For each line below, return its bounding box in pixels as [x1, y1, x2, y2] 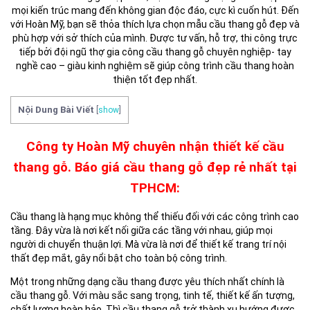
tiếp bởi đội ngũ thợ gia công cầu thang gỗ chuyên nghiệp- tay [19, 46, 291, 57]
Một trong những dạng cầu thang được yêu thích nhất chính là [10, 276, 284, 288]
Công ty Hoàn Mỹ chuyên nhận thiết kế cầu [26, 138, 284, 154]
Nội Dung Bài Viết [18, 104, 94, 115]
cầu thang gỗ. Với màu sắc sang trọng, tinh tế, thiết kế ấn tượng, [10, 290, 295, 302]
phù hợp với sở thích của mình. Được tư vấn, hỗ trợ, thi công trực [12, 32, 298, 44]
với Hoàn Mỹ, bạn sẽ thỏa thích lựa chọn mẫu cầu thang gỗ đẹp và [10, 18, 300, 30]
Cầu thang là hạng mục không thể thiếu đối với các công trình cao [10, 211, 299, 223]
